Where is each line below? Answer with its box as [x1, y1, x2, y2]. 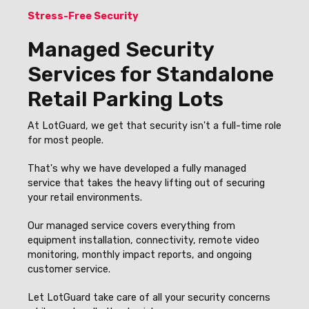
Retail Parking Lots [28, 86, 223, 112]
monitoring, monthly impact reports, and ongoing [28, 248, 252, 261]
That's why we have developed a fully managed [28, 162, 246, 175]
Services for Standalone [28, 61, 274, 87]
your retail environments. [28, 191, 142, 203]
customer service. [28, 263, 110, 275]
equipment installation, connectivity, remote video [28, 234, 259, 246]
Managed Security [28, 37, 214, 62]
